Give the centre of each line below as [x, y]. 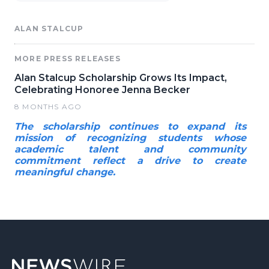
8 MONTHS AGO [48, 107]
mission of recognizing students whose [130, 138]
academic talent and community [130, 149]
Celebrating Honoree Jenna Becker [102, 90]
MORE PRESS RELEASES [68, 59]
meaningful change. [65, 172]
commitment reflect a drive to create [130, 161]
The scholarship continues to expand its [130, 126]
